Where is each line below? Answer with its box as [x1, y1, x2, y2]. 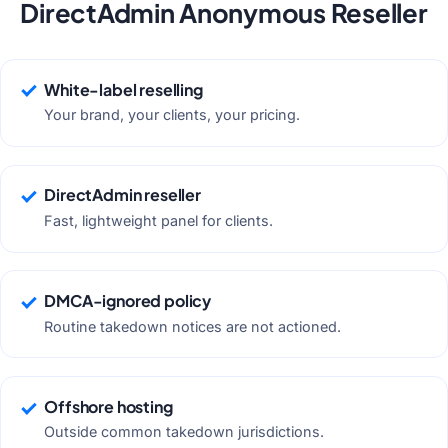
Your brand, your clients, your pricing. [44, 106, 301, 124]
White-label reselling [44, 78, 203, 100]
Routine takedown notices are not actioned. [44, 317, 342, 335]
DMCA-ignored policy [44, 290, 212, 312]
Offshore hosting [44, 395, 173, 417]
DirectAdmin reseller [44, 184, 201, 206]
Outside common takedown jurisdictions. [44, 423, 325, 441]
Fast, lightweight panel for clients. [44, 211, 274, 229]
